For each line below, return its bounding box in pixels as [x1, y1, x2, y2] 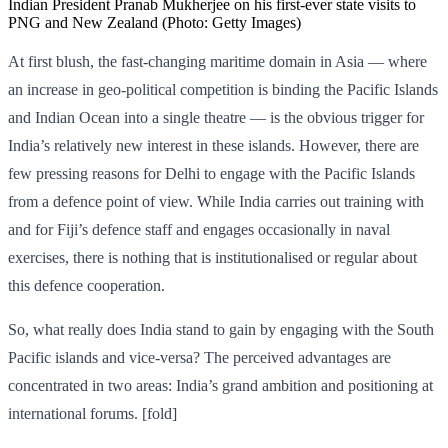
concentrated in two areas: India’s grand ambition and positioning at [8, 377, 433, 395]
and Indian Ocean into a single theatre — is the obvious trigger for [8, 109, 424, 127]
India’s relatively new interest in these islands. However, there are [8, 137, 419, 155]
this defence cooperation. [8, 277, 165, 295]
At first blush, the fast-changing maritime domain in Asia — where [8, 53, 427, 71]
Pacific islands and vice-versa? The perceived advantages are [8, 349, 391, 367]
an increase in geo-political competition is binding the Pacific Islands [8, 81, 438, 99]
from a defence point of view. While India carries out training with [8, 193, 424, 211]
